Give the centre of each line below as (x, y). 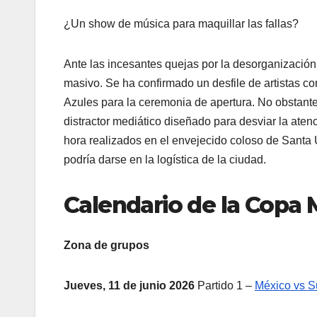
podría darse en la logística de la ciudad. (165, 160)
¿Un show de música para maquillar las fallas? (181, 24)
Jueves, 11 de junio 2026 (129, 285)
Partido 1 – (225, 285)
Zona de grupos (106, 245)
